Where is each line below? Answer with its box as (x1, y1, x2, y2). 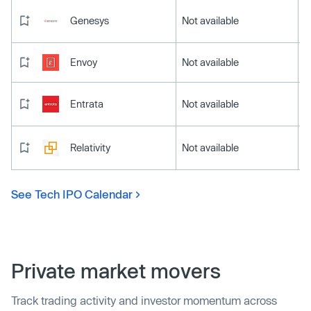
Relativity (70, 141, 110, 153)
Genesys (70, 14, 109, 26)
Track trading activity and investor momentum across (11, 293, 277, 307)
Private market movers (11, 258, 221, 283)
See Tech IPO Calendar (11, 187, 133, 201)
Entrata (70, 97, 103, 110)
